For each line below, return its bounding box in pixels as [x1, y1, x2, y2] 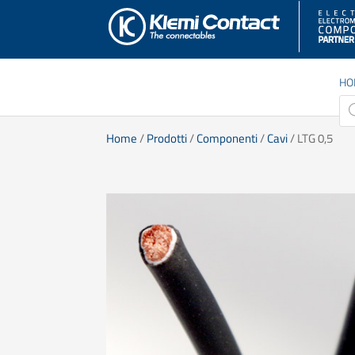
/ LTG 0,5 [288, 129, 334, 147]
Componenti [197, 129, 258, 147]
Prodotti [147, 129, 188, 147]
